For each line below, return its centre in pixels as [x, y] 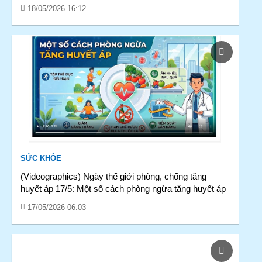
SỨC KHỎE [41, 158]
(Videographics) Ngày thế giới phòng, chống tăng [113, 176]
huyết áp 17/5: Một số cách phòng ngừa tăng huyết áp [123, 189]
